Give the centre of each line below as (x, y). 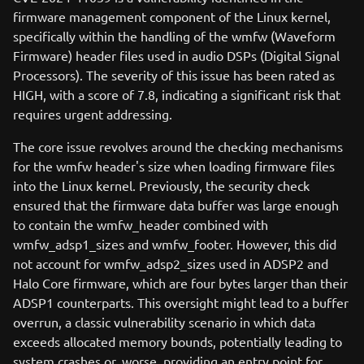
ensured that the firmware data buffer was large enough (176, 205)
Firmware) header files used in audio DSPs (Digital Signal (176, 55)
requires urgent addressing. (93, 114)
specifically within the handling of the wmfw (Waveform (174, 36)
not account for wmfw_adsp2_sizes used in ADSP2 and (171, 263)
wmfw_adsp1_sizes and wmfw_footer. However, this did (175, 244)
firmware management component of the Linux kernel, (172, 16)
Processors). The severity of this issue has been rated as (174, 75)
